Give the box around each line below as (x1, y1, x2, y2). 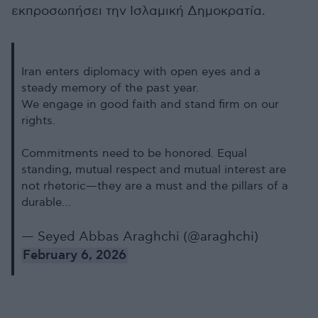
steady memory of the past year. (21, 82, 199, 95)
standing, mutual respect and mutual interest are (21, 163, 286, 177)
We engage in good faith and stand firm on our (21, 98, 279, 111)
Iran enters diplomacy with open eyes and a (21, 65, 261, 79)
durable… (21, 196, 71, 209)
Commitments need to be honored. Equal (21, 147, 247, 160)
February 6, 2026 (23, 248, 126, 263)
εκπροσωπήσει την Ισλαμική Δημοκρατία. (11, 4, 265, 18)
